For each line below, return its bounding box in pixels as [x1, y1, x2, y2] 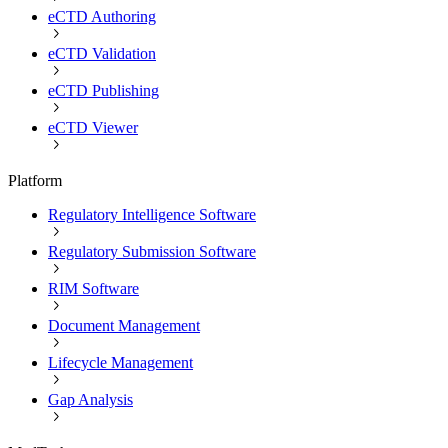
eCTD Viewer [48, 118, 138, 136]
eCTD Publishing [48, 81, 159, 99]
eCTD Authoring [48, 7, 156, 25]
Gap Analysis [48, 390, 133, 408]
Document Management [48, 316, 200, 334]
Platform [8, 171, 62, 189]
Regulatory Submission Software [48, 242, 256, 260]
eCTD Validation [48, 44, 156, 62]
